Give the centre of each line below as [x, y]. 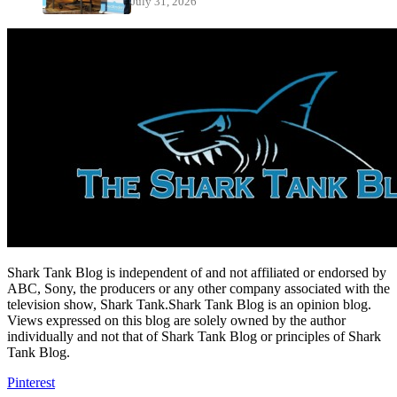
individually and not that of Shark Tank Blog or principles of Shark [194, 336]
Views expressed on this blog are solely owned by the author [176, 320]
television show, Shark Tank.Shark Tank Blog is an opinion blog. [189, 304]
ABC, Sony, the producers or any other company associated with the [198, 288]
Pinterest [31, 382]
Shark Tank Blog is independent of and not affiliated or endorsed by [197, 272]
